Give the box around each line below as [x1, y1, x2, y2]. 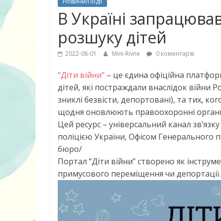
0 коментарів [154, 49, 194, 58]
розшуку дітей [58, 27, 167, 48]
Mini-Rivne [112, 49, 142, 58]
